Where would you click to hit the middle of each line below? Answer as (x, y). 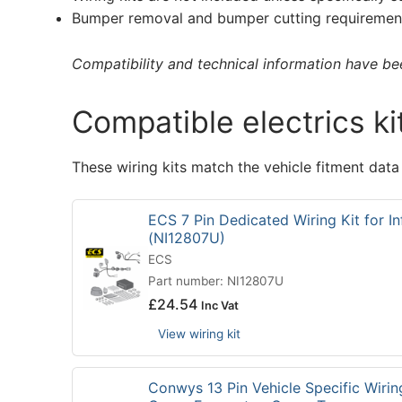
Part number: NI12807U (216, 281)
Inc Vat (220, 306)
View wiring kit (199, 334)
